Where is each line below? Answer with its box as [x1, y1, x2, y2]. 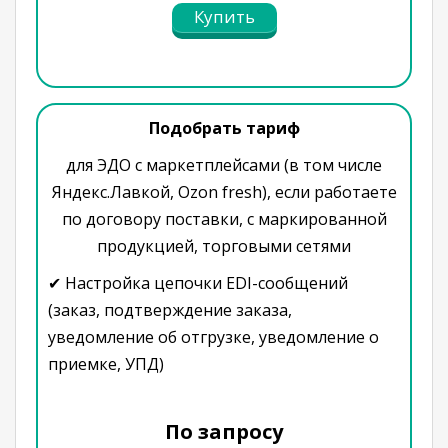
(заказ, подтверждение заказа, [48, 298, 292, 321]
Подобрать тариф [148, 116, 300, 139]
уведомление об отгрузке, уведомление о [48, 325, 379, 348]
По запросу [165, 417, 283, 445]
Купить [193, 5, 255, 29]
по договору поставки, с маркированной [61, 207, 387, 230]
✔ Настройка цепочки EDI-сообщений [48, 271, 348, 294]
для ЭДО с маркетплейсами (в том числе [66, 153, 382, 176]
